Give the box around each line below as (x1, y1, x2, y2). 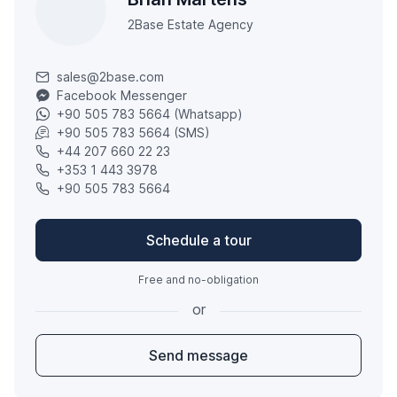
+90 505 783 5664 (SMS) (57, 125, 210, 141)
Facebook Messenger (57, 88, 187, 104)
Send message (149, 346, 248, 365)
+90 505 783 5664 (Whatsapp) (57, 106, 243, 122)
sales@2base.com (57, 69, 164, 85)
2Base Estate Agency (128, 17, 253, 33)
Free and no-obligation (138, 273, 259, 287)
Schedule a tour (145, 231, 252, 250)
